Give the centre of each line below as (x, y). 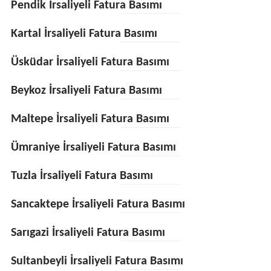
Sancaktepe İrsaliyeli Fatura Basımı (98, 204)
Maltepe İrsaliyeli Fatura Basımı (90, 119)
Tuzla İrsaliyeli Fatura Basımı (82, 176)
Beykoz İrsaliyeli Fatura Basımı (86, 91)
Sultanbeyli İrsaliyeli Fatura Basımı (97, 261)
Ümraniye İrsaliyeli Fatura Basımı (93, 148)
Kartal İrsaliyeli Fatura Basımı (84, 34)
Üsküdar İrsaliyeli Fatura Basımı (90, 62)
